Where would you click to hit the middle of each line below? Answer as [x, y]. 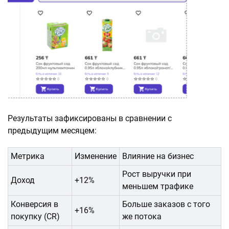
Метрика [28, 156]
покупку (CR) [35, 217]
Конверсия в [35, 204]
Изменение [96, 156]
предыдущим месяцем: [52, 131]
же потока [142, 217]
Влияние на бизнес [158, 156]
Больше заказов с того [166, 204]
